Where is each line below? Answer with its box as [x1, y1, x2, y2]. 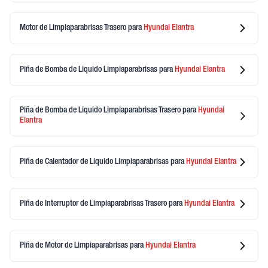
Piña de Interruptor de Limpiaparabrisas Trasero [20, 199, 169, 208]
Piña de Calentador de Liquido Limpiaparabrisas [20, 157, 170, 166]
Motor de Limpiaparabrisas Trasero [20, 23, 128, 32]
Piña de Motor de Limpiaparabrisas [20, 241, 130, 250]
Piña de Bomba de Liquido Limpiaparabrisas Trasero [20, 106, 182, 115]
